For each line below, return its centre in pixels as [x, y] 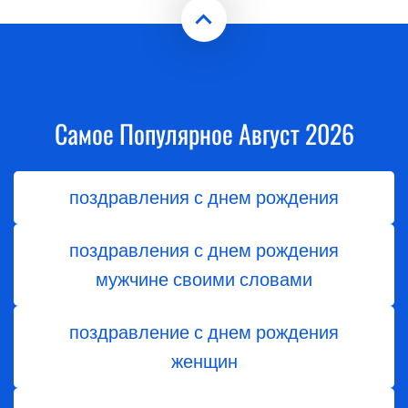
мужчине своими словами [204, 280]
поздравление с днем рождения [204, 333]
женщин [204, 362]
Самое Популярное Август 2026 [204, 134]
